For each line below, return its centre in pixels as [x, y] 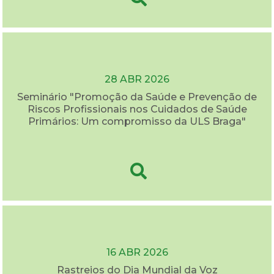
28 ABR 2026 [137, 79]
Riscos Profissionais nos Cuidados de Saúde [137, 109]
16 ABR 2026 [137, 253]
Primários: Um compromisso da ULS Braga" [137, 121]
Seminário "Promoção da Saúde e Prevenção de [137, 97]
